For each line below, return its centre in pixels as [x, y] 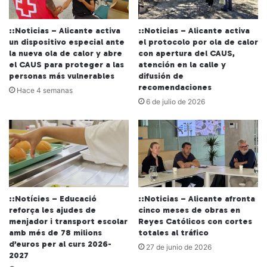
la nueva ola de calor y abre [66, 53]
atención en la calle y [182, 64]
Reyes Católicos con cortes [195, 222]
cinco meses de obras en [189, 210]
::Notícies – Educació [53, 199]
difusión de [161, 76]
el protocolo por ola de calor [198, 42]
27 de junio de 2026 [179, 247]
